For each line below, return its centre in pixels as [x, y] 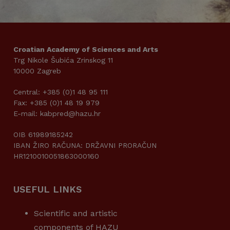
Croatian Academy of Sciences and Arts [86, 49]
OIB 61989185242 [43, 135]
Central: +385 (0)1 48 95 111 [61, 92]
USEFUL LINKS [47, 189]
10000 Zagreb [37, 71]
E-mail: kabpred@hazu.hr [57, 113]
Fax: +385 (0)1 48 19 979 [56, 103]
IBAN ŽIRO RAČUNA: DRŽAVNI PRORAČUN [85, 145]
